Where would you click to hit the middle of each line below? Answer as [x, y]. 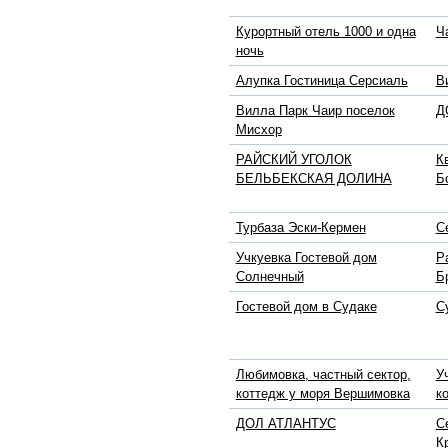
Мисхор [258, 130]
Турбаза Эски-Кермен [300, 228]
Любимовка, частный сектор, [323, 375]
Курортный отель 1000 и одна [325, 32]
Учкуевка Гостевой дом [306, 258]
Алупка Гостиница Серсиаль [321, 81]
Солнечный [269, 277]
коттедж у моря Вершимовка [322, 394]
